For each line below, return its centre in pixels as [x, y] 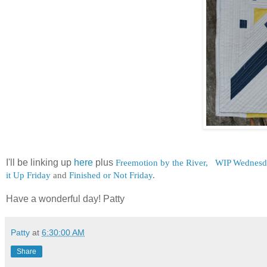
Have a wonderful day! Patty [65, 198]
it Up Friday [28, 175]
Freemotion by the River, [163, 162]
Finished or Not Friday [111, 175]
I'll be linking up [40, 162]
